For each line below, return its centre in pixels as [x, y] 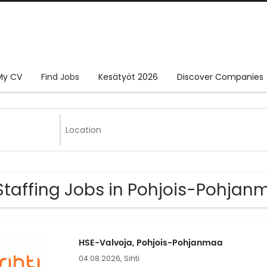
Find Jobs [60, 77]
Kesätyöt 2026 [128, 77]
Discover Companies [220, 77]
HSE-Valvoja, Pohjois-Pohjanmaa [150, 243]
